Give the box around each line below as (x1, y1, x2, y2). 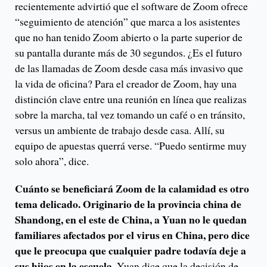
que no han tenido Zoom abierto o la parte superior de (15, 29, 243, 44)
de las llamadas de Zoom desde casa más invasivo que (15, 60, 243, 75)
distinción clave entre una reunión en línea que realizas (15, 91, 247, 106)
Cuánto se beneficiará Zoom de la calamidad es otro (15, 180, 249, 196)
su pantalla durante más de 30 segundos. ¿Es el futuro (15, 45, 242, 60)
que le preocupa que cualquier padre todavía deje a (15, 242, 246, 258)
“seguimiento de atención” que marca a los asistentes (15, 14, 240, 29)
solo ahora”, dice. (15, 153, 89, 168)
